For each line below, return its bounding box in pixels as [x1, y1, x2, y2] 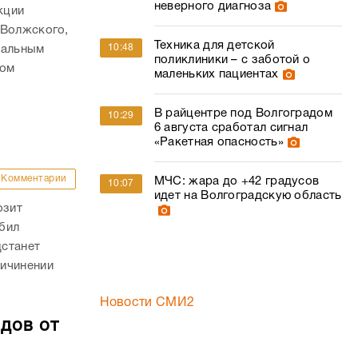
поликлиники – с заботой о [153, 54, 311, 66]
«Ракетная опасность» [153, 137, 284, 148]
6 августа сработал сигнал [153, 122, 308, 133]
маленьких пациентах [153, 69, 279, 80]
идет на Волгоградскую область [153, 190, 342, 201]
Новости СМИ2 [99, 297, 195, 308]
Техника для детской [153, 40, 275, 51]
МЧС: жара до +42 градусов [153, 176, 320, 187]
